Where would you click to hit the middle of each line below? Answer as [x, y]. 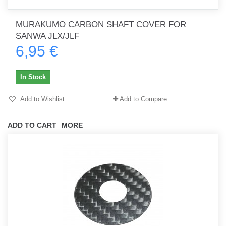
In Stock [33, 77]
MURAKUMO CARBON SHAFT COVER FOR [101, 24]
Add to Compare [143, 99]
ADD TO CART [32, 125]
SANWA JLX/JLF [47, 36]
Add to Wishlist [42, 99]
